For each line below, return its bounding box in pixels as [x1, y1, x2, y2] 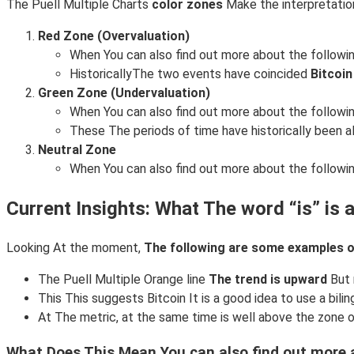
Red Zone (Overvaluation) [38, 28, 190, 43]
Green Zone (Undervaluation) [38, 85, 210, 100]
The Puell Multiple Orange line [38, 271, 209, 287]
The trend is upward [209, 271, 327, 287]
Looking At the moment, [6, 239, 144, 255]
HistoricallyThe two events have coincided [70, 66, 311, 81]
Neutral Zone [38, 141, 116, 157]
